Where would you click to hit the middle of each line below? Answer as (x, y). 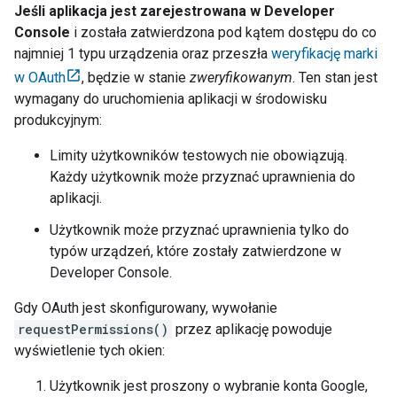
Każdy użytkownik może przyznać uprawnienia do (202, 177)
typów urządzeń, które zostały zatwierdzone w (195, 251)
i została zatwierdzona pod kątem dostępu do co (223, 32)
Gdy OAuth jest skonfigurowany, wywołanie (146, 308)
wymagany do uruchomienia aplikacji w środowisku (171, 99)
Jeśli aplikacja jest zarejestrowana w (139, 11)
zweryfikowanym (241, 78)
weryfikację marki (324, 54)
